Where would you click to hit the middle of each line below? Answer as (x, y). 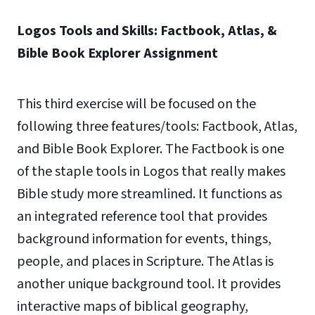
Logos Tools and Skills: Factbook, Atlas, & (147, 31)
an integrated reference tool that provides (142, 217)
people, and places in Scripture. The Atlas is (145, 262)
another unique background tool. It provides (149, 284)
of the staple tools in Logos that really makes (151, 172)
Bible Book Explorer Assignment (117, 53)
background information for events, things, (144, 239)
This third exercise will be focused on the (136, 104)
